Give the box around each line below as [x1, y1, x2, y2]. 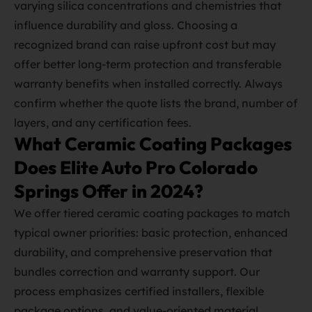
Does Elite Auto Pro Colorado [14, 156, 258, 179]
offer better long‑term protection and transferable [14, 57, 281, 71]
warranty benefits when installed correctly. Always [14, 77, 283, 91]
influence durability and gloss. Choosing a [14, 18, 237, 32]
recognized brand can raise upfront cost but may [14, 38, 276, 52]
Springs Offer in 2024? [14, 180, 203, 203]
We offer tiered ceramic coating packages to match [14, 206, 290, 220]
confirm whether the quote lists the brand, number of [14, 96, 297, 110]
